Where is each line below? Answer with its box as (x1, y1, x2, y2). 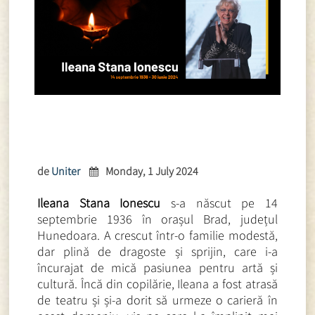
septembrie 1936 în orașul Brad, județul (37, 210, 278, 227)
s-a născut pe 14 (160, 194, 278, 211)
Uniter (51, 163, 81, 178)
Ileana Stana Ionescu (37, 194, 161, 211)
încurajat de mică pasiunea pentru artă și (37, 259, 278, 276)
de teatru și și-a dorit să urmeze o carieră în (37, 291, 278, 308)
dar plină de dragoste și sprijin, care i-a (37, 243, 278, 259)
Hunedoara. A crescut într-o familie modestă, (37, 226, 278, 243)
